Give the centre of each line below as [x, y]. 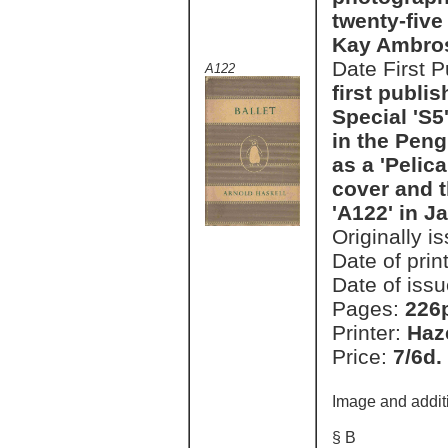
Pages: [368, 308]
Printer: [369, 332]
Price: [362, 356]
